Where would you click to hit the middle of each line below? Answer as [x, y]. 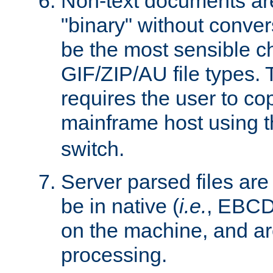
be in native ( [120, 206]
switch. [93, 148]
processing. [114, 254]
